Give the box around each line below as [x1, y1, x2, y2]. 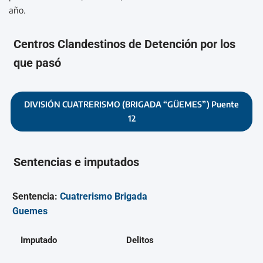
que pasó [14, 55, 62, 70]
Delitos [126, 235, 154, 246]
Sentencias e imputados [14, 155, 140, 170]
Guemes [12, 205, 48, 217]
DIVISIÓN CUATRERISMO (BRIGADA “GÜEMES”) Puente [24, 99, 239, 109]
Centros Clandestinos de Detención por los [14, 36, 236, 51]
